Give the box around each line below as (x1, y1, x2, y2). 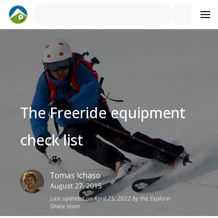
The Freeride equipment (20, 103, 186, 123)
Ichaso (77, 170, 101, 181)
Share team (50, 202, 80, 210)
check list (20, 130, 84, 150)
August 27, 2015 (50, 181, 102, 190)
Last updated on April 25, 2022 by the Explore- (50, 194, 172, 202)
